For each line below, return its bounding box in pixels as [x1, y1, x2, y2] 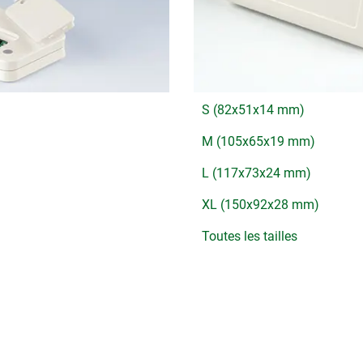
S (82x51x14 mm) [202, 101, 305, 117]
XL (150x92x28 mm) [202, 196, 319, 212]
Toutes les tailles [202, 228, 297, 244]
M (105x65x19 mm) [202, 133, 315, 149]
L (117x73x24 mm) [202, 164, 311, 181]
